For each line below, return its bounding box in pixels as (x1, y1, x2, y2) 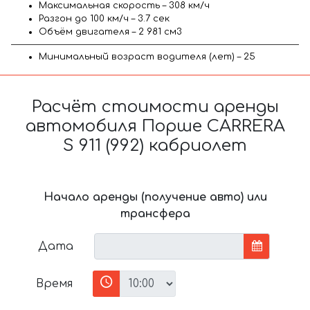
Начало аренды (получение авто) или (43, 190, 267, 203)
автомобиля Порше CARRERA (25, 116, 285, 136)
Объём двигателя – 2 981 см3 (39, 26, 182, 37)
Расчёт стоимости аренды (31, 97, 279, 116)
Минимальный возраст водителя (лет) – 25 (39, 51, 255, 62)
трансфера (120, 207, 190, 220)
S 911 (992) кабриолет (63, 136, 247, 155)
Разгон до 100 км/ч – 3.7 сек (39, 13, 170, 24)
